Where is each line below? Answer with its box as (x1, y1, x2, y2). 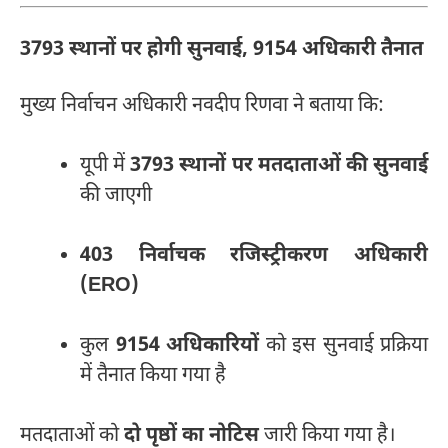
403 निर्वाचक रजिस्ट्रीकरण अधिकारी (80, 243, 428, 270)
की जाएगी (80, 183, 152, 210)
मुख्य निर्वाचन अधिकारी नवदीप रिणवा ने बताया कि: (20, 93, 384, 120)
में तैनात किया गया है (80, 363, 226, 390)
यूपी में (80, 153, 131, 180)
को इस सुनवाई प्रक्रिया (259, 333, 428, 360)
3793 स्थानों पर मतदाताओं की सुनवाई (130, 153, 429, 180)
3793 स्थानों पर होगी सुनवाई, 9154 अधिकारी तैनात (20, 36, 423, 63)
